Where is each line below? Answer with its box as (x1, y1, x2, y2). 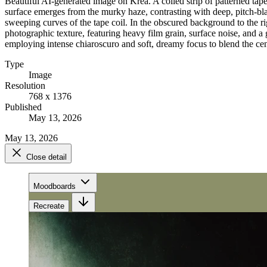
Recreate (33, 201, 64, 210)
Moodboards (33, 181, 76, 191)
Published (5, 101, 42, 112)
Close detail (26, 152, 67, 162)
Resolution (5, 80, 45, 91)
